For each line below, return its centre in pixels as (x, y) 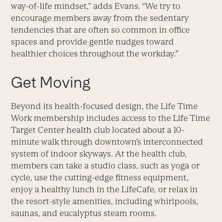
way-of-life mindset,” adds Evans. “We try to (96, 6)
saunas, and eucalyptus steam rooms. (84, 213)
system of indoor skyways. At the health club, (99, 154)
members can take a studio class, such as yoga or (106, 166)
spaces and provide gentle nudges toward (93, 42)
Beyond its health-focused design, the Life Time (105, 106)
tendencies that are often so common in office (101, 30)
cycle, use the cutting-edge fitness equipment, (100, 178)
